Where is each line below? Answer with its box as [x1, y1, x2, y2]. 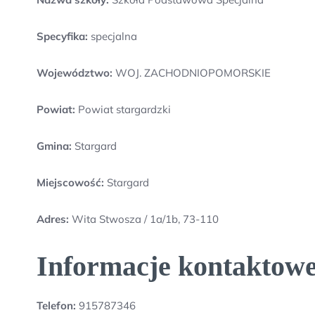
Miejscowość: [37, 176, 104, 189]
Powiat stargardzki [75, 103, 171, 116]
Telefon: [37, 299, 76, 312]
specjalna [88, 30, 137, 43]
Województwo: [37, 66, 112, 79]
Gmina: [37, 139, 72, 153]
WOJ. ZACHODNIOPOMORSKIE [112, 66, 271, 79]
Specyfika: [37, 30, 88, 43]
